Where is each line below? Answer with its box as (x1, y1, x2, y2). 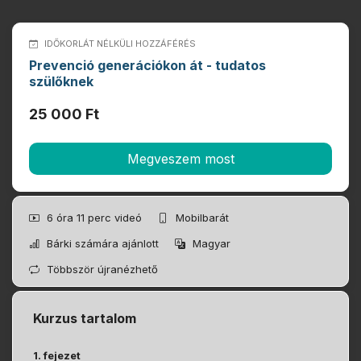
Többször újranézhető (44, 263, 158, 276)
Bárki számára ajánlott (44, 237, 162, 251)
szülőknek (29, 73, 93, 90)
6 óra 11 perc (47, 211, 114, 225)
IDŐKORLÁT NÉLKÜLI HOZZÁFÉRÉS (42, 38, 196, 50)
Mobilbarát (172, 211, 229, 225)
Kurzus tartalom (33, 310, 136, 327)
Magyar (189, 237, 230, 251)
